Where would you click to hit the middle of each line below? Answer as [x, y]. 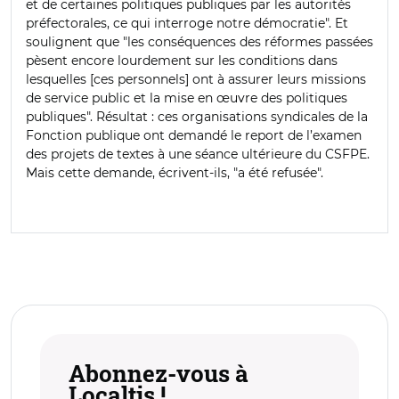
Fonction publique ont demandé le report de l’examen [194, 135]
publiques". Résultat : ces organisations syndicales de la [197, 116]
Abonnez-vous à [159, 373]
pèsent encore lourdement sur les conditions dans [182, 60]
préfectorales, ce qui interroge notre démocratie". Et [187, 23]
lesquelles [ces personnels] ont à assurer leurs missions [196, 79]
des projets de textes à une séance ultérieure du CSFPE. [198, 154]
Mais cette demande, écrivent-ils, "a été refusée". [175, 172]
